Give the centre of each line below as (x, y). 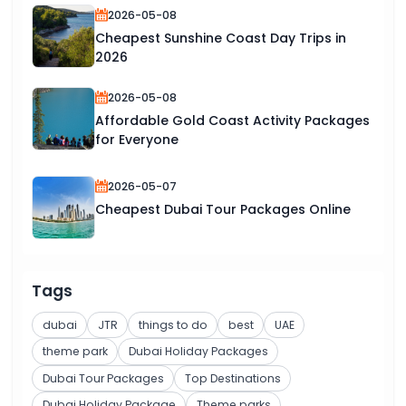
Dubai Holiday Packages (198, 352)
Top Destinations (232, 378)
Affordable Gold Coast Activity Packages (232, 121)
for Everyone (137, 140)
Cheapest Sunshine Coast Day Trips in (221, 38)
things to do (173, 324)
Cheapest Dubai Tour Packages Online (223, 209)
